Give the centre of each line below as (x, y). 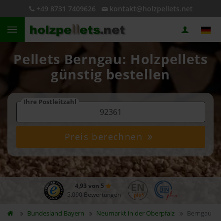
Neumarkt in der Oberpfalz (136, 213)
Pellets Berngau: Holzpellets (110, 59)
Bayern (74, 213)
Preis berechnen (105, 137)
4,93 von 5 (90, 186)
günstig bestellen (110, 74)
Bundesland (45, 213)
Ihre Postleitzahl (50, 102)
